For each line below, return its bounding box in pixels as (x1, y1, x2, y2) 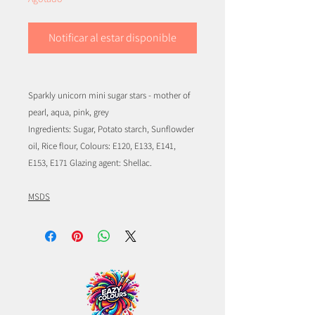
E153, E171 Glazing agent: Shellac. (28, 157, 152, 169)
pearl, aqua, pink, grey (28, 106, 109, 119)
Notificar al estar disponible (49, 30, 176, 46)
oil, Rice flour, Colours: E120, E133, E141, (28, 140, 176, 153)
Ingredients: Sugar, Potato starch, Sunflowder (28, 123, 194, 136)
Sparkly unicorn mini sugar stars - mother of (28, 89, 190, 102)
